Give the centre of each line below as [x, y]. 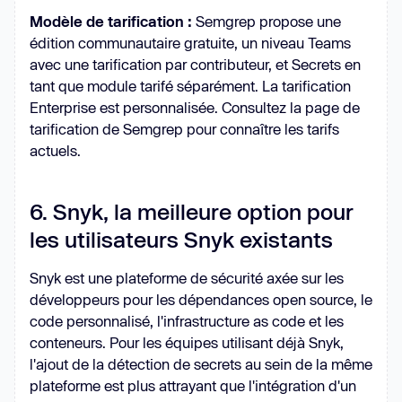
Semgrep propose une [267, 21]
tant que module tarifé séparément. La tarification [190, 85]
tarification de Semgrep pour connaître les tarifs [184, 128]
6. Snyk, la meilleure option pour [192, 211]
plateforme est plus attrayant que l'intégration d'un [193, 385]
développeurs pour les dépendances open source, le [201, 299]
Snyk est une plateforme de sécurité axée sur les [187, 277]
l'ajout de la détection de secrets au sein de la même [201, 363]
